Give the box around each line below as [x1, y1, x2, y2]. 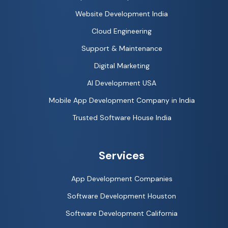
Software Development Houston [67, 191, 176, 201]
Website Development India [75, 9, 168, 19]
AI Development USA [87, 78, 156, 88]
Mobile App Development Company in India [48, 96, 195, 105]
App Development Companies [71, 174, 173, 184]
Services [99, 148, 145, 163]
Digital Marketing [94, 61, 150, 71]
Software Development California [66, 209, 178, 218]
